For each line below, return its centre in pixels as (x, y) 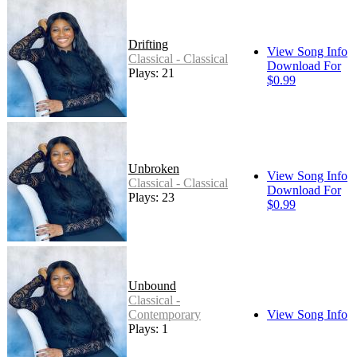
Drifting (148, 44)
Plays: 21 (151, 73)
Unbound (152, 285)
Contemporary (165, 314)
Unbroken (154, 168)
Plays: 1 (148, 328)
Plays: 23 (151, 197)
